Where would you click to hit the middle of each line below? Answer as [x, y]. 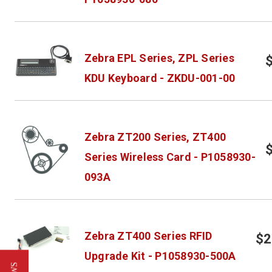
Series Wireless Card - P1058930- [170, 157]
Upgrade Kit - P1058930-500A [160, 256]
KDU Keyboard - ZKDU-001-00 [160, 78]
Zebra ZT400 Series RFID [148, 236]
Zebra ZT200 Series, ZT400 [155, 137]
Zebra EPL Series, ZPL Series [159, 58]
